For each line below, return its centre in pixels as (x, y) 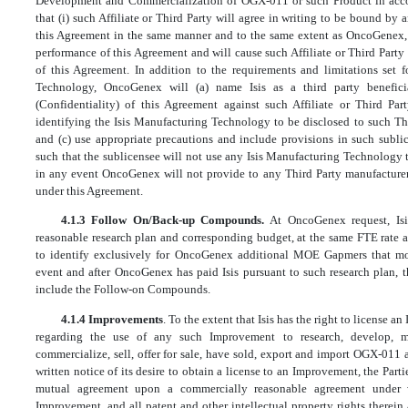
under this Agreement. (89, 190)
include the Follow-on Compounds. (123, 290)
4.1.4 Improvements (112, 319)
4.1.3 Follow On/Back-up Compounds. (165, 220)
